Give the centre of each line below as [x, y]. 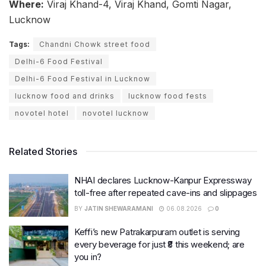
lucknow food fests [168, 96]
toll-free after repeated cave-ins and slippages [166, 193]
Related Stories [43, 152]
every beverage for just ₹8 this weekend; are [159, 244]
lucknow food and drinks [65, 96]
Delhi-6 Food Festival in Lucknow [83, 79]
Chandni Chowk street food [95, 45]
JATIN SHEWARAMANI [119, 209]
